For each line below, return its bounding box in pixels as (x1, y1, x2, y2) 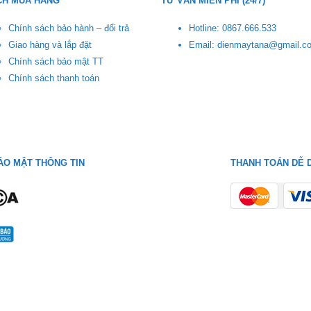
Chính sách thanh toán (8, 73, 99, 84)
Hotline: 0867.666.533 (189, 23, 276, 34)
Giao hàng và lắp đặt (8, 40, 92, 51)
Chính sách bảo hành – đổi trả (8, 23, 129, 34)
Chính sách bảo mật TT (8, 56, 103, 67)
